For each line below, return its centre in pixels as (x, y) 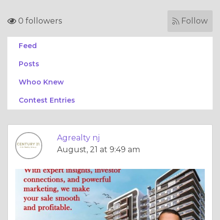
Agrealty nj (78, 138)
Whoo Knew (41, 82)
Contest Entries (47, 100)
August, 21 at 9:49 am (98, 150)
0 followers (39, 21)
